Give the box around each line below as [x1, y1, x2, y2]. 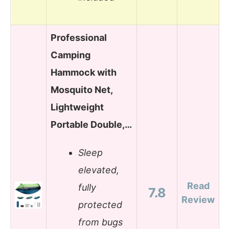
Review [181, 194, 215, 205]
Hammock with [51, 66, 117, 78]
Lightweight [51, 101, 104, 112]
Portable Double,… [51, 119, 132, 130]
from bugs [78, 217, 123, 228]
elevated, [78, 165, 119, 176]
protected [78, 199, 122, 211]
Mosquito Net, [51, 84, 112, 95]
